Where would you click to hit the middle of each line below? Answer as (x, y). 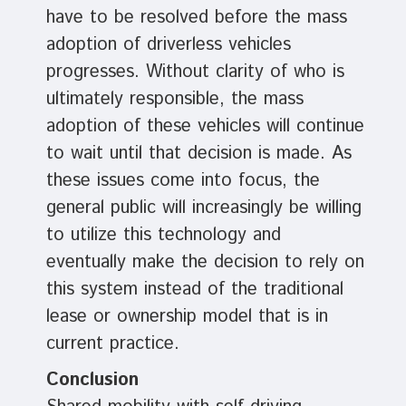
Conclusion (92, 381)
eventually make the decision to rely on (205, 263)
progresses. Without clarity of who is (195, 72)
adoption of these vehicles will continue (205, 127)
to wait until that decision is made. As (198, 154)
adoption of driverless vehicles (168, 45)
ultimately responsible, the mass (174, 100)
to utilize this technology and (163, 236)
